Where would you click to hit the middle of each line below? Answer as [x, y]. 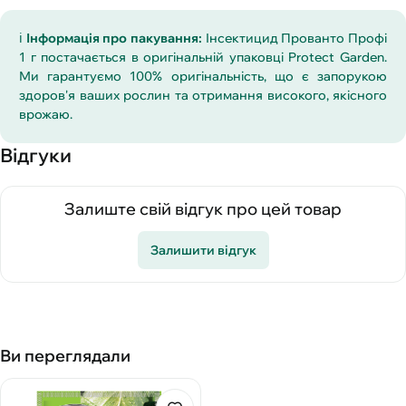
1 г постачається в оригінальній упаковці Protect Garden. [203, 58]
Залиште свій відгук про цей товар [203, 209]
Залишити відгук [203, 250]
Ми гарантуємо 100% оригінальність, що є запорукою [203, 77]
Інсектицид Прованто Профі [295, 39]
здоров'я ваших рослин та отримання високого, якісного [203, 96]
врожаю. [46, 115]
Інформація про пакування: [114, 39]
